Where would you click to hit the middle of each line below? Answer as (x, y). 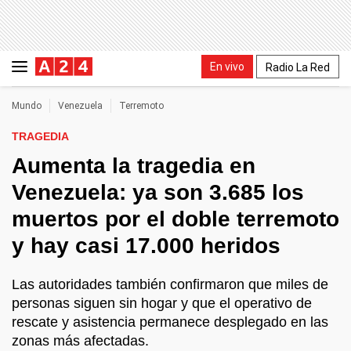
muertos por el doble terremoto (175, 219)
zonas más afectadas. (80, 341)
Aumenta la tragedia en (134, 166)
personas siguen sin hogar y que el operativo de (162, 303)
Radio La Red (298, 67)
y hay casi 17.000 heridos (146, 246)
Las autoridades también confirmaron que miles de (170, 284)
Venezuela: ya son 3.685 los (158, 192)
